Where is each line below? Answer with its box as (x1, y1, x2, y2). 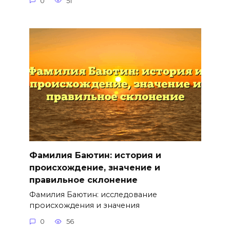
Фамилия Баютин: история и (29, 150, 161, 160)
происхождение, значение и (29, 162, 160, 172)
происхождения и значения (29, 200, 140, 210)
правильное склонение (29, 175, 138, 185)
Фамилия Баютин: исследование (29, 189, 157, 199)
